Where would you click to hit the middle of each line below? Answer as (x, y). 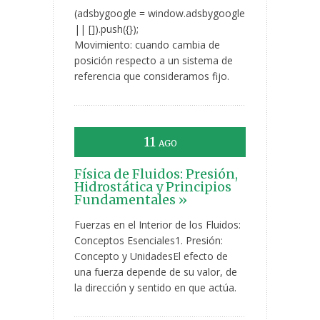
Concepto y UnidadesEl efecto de (151, 256)
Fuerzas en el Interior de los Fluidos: (157, 225)
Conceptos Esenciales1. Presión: (149, 241)
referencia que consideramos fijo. (152, 76)
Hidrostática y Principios (153, 187)
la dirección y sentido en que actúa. (155, 288)
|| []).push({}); (106, 29)
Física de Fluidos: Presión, (156, 174)
